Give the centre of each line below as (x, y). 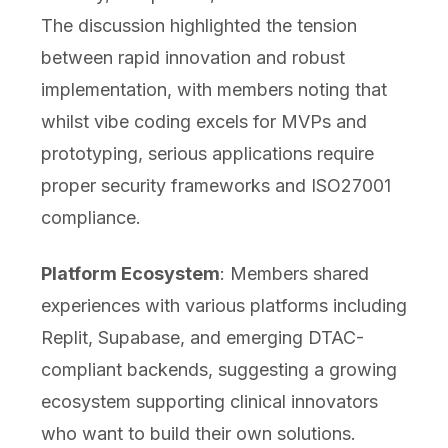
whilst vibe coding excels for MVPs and (203, 122)
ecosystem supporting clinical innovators (209, 402)
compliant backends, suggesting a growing (218, 370)
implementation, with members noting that (213, 90)
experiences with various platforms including (223, 306)
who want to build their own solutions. (198, 434)
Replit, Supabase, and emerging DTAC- (202, 338)
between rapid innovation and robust (192, 58)
